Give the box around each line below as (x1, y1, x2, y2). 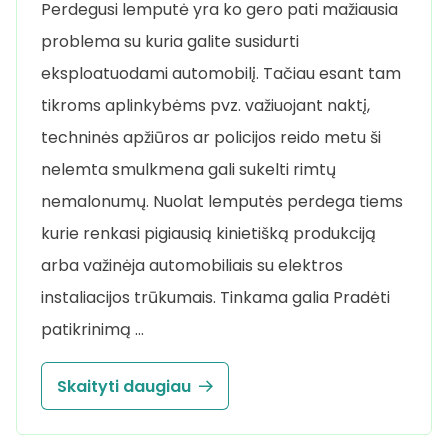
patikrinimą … (41, 318, 144, 342)
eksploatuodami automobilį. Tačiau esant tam (41, 62, 401, 86)
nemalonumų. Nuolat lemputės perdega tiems (41, 190, 403, 214)
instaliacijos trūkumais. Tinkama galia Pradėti (41, 286, 390, 310)
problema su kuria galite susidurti (41, 30, 299, 54)
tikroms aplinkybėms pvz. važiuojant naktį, (41, 94, 370, 118)
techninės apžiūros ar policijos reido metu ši (41, 126, 381, 150)
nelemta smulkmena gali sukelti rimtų (41, 158, 336, 182)
